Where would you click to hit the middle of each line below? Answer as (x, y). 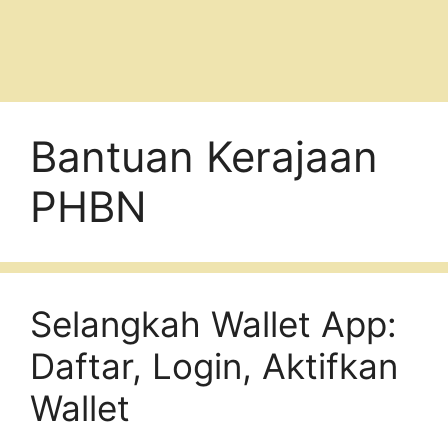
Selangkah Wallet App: (213, 323)
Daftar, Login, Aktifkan (214, 365)
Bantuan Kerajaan (204, 156)
